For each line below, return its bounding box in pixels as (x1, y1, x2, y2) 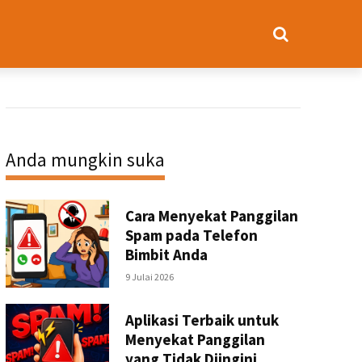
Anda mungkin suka (5, 148, 165, 171)
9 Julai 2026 (124, 271, 174, 284)
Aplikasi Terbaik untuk (124, 309, 279, 330)
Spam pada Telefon (124, 225, 258, 246)
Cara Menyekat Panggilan (124, 206, 298, 226)
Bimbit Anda (124, 245, 208, 265)
